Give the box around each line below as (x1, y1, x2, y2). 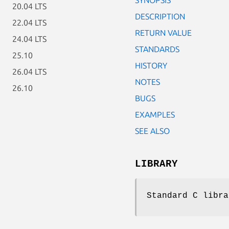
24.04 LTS (12, 34, 47, 43)
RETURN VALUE (135, 28, 192, 37)
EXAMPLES (135, 109, 175, 119)
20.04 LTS (12, 2, 47, 11)
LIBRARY (135, 158, 178, 170)
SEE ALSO (135, 126, 170, 135)
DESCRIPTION (135, 11, 185, 21)
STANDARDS (135, 44, 179, 54)
